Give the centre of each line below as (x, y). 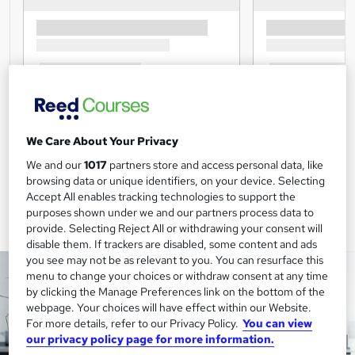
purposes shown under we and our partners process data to (170, 213)
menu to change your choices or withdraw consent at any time (177, 276)
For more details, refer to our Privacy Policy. (133, 324)
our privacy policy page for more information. (151, 340)
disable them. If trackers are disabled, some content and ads (172, 244)
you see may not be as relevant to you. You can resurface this (175, 260)
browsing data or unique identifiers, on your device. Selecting (176, 181)
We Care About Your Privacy (103, 141)
